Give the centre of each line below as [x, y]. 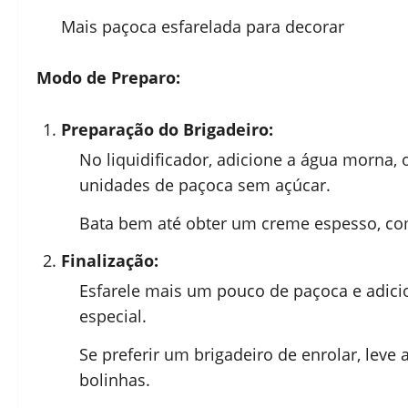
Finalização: [110, 260]
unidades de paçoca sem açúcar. [205, 185]
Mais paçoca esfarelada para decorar [203, 26]
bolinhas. [115, 379]
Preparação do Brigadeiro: [167, 129]
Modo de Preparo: [108, 77]
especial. [113, 316]
